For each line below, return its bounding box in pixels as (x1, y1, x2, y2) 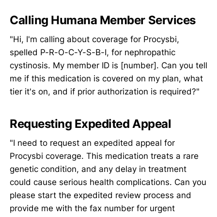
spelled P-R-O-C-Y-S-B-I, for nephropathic (10, 47, 175, 58)
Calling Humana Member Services (10, 13, 196, 27)
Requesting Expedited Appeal (10, 116, 171, 131)
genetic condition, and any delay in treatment (10, 164, 186, 174)
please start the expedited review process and (10, 190, 191, 201)
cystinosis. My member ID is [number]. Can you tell (10, 61, 207, 71)
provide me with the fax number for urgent (10, 203, 175, 214)
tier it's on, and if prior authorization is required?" (10, 87, 200, 97)
